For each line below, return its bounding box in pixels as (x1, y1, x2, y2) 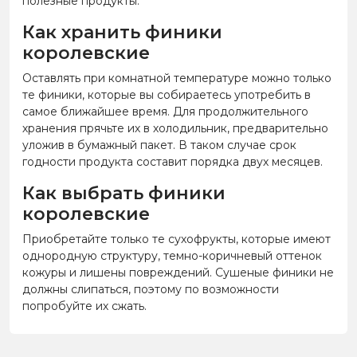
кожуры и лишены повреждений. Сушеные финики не (22, 265, 334, 280)
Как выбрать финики (22, 182, 226, 204)
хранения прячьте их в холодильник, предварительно (22, 120, 328, 135)
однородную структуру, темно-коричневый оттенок (22, 248, 322, 263)
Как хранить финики (22, 21, 222, 43)
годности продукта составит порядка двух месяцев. (22, 154, 323, 169)
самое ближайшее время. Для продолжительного (22, 104, 308, 119)
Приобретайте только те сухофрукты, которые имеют (22, 231, 331, 246)
